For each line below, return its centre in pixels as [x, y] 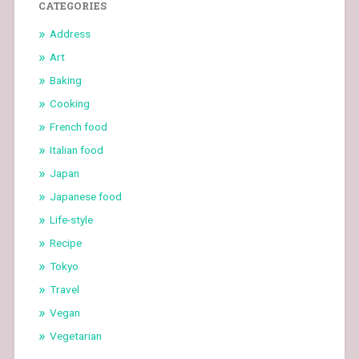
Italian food [76, 149]
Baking [65, 80]
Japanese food [85, 196]
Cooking [69, 103]
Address [70, 33]
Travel [64, 289]
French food [78, 126]
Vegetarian [75, 335]
